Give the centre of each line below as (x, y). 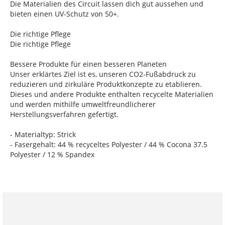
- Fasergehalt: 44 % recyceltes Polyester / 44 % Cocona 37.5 (109, 144)
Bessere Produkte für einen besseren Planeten (88, 64)
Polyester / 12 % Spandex (52, 154)
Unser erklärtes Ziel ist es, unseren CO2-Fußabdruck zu (103, 74)
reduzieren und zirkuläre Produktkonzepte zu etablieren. (106, 84)
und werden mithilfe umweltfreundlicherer (83, 104)
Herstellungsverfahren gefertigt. (64, 114)
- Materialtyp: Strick (43, 134)
